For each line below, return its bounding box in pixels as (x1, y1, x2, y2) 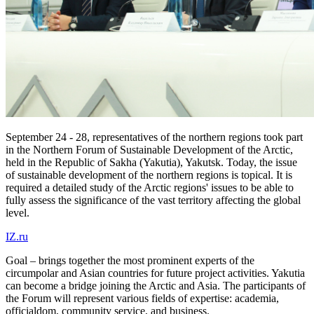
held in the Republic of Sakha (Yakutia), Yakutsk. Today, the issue (6, 156, 297, 168)
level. (6, 206, 29, 219)
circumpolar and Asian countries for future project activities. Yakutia (6, 266, 305, 279)
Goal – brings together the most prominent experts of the (6, 254, 254, 266)
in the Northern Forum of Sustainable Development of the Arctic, (6, 143, 293, 156)
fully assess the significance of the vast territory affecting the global (6, 193, 301, 206)
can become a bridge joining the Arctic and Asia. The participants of (6, 279, 306, 292)
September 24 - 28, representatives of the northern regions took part (6, 130, 303, 143)
